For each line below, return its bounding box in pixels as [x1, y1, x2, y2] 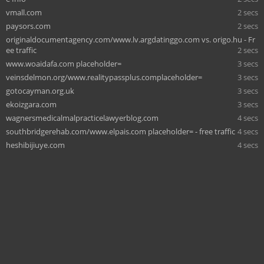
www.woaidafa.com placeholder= [6, 58, 121, 69]
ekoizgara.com [6, 98, 57, 110]
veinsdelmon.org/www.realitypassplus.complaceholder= [6, 71, 202, 82]
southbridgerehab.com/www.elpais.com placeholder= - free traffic [6, 126, 235, 137]
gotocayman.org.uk [6, 85, 74, 96]
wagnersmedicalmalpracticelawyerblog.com [6, 112, 159, 123]
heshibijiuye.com [6, 139, 65, 150]
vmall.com [6, 6, 42, 18]
